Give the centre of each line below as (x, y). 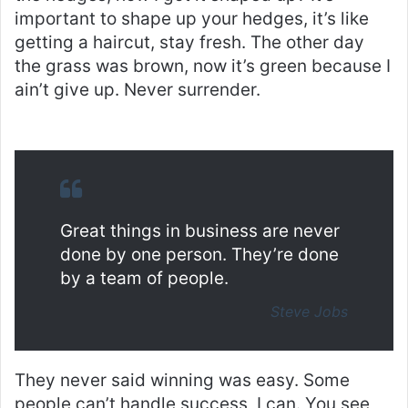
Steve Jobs (309, 311)
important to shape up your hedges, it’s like (192, 18)
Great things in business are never (200, 230)
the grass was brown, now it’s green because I (203, 66)
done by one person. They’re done (199, 254)
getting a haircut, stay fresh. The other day (189, 42)
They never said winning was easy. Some (182, 380)
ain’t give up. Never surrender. (138, 89)
